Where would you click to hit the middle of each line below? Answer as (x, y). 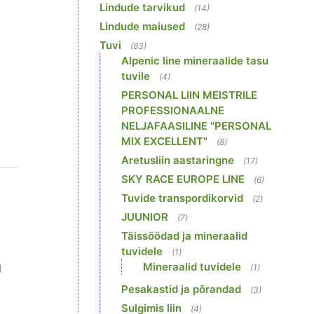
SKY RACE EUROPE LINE (183, 179)
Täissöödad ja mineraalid (184, 236)
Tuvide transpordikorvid (182, 198)
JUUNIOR (145, 217)
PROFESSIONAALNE (173, 110)
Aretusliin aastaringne (178, 160)
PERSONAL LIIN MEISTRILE (189, 95)
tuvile (136, 76)
